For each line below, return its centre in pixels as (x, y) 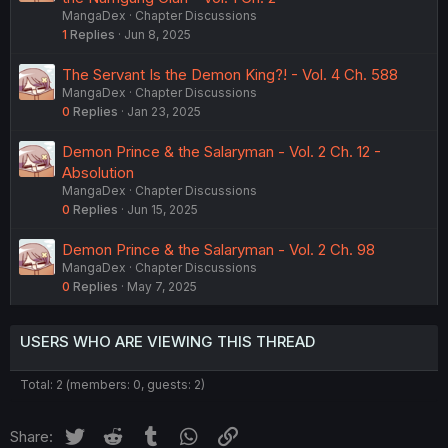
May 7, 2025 (162, 287)
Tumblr (187, 434)
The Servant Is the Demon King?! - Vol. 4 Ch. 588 (230, 75)
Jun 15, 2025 (162, 210)
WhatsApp (237, 434)
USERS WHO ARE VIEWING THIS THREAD (167, 342)
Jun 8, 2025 (157, 35)
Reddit (147, 434)
